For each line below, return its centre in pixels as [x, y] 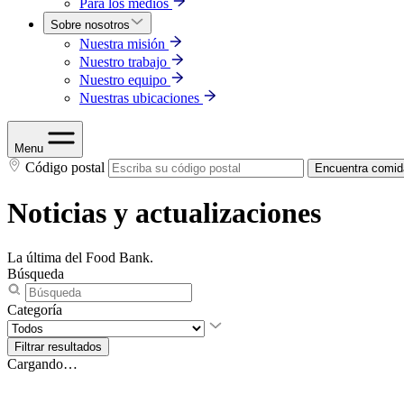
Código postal [65, 167]
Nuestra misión [122, 44]
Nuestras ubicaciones [139, 98]
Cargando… [42, 363]
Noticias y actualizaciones [164, 213]
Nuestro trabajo [123, 62]
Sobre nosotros [90, 25]
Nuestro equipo [123, 80]
